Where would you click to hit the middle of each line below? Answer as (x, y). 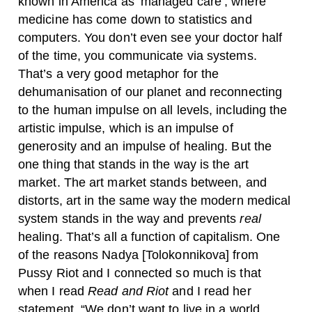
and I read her (212, 291)
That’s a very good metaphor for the (119, 74)
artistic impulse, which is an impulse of (126, 128)
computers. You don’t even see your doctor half (150, 38)
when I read (53, 291)
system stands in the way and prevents (129, 219)
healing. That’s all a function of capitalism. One (149, 237)
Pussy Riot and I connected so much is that (140, 273)
